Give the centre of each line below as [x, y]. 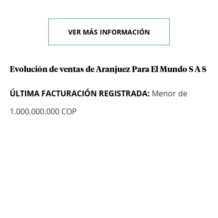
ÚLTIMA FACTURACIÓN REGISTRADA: [80, 94]
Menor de [169, 94]
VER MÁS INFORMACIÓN [109, 32]
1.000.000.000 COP [43, 112]
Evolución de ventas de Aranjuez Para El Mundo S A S [108, 70]
